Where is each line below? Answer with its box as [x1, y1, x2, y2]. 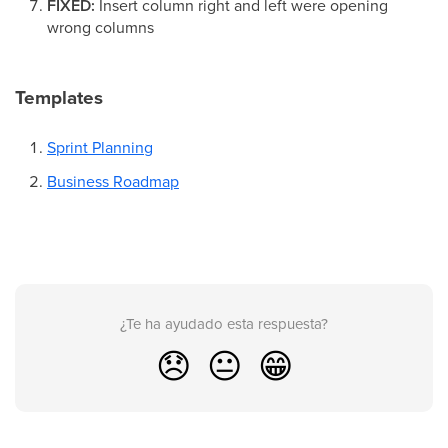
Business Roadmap [47, 170, 179, 192]
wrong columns [47, 16, 158, 38]
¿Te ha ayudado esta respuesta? [120, 313, 328, 334]
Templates [15, 83, 103, 111]
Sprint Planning [47, 136, 153, 158]
